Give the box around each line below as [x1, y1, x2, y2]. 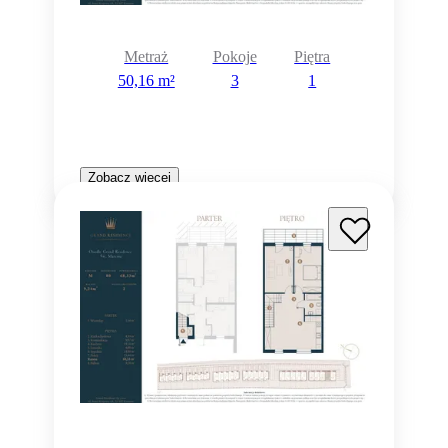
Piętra [294, 47, 331, 65]
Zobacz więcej [88, 169, 171, 185]
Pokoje [212, 47, 257, 65]
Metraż [124, 47, 169, 65]
